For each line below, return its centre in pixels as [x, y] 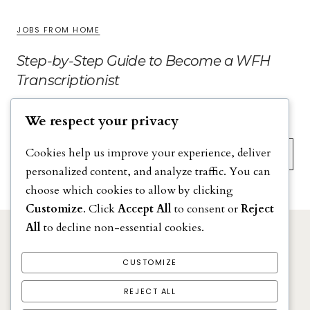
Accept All [145, 209]
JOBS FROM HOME [58, 29]
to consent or [206, 209]
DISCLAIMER [106, 253]
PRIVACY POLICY [194, 253]
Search [36, 149]
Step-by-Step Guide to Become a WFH [144, 61]
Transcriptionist [68, 80]
